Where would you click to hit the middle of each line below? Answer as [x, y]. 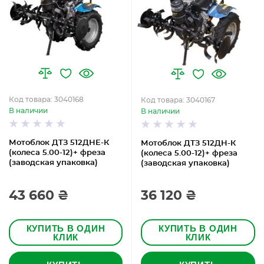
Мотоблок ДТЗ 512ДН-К [188, 143]
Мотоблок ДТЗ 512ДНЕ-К [59, 143]
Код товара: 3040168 [46, 100]
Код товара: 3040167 [178, 100]
